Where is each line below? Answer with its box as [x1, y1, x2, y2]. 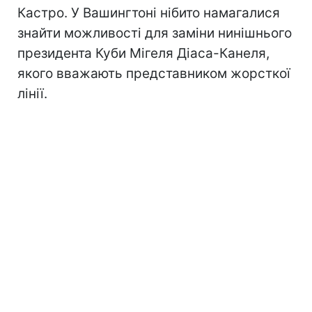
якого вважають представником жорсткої [17, 65, 290, 81]
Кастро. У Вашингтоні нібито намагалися [17, 4, 280, 21]
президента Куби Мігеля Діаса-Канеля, [17, 45, 270, 61]
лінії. [17, 85, 47, 102]
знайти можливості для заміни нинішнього [17, 24, 292, 41]
